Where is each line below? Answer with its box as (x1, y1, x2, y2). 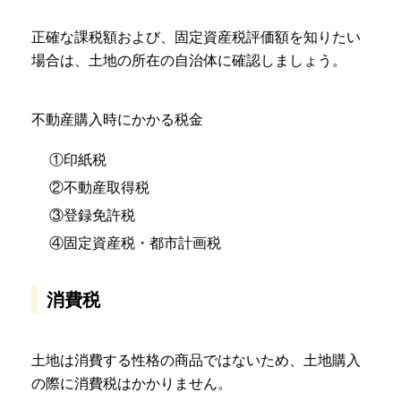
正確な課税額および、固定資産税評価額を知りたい (31, 30, 361, 46)
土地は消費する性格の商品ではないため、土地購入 (31, 353, 361, 369)
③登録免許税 (49, 208, 135, 224)
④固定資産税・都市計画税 (49, 235, 221, 252)
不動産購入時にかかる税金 (31, 112, 203, 128)
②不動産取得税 (49, 180, 149, 196)
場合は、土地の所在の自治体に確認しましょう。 (31, 53, 346, 69)
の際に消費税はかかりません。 (31, 376, 232, 392)
